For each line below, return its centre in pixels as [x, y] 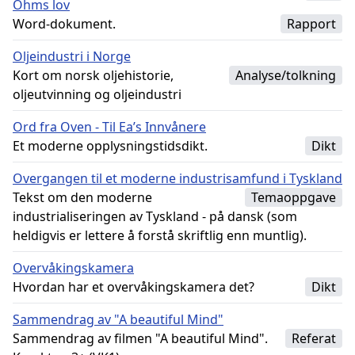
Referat [314, 338]
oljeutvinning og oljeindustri [97, 94]
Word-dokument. [64, 24]
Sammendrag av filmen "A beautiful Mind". [140, 338]
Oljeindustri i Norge [72, 56]
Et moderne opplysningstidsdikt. [110, 146]
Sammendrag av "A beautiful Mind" [118, 319]
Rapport [311, 24]
